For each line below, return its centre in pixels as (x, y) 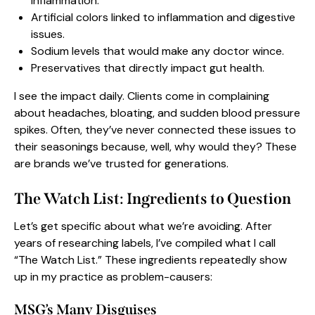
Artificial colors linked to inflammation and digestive (163, 18)
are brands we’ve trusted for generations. (121, 164)
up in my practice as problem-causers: (113, 277)
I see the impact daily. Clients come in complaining (142, 96)
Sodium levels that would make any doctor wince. (157, 51)
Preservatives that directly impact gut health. (148, 68)
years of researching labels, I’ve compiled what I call (145, 243)
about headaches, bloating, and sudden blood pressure (157, 113)
